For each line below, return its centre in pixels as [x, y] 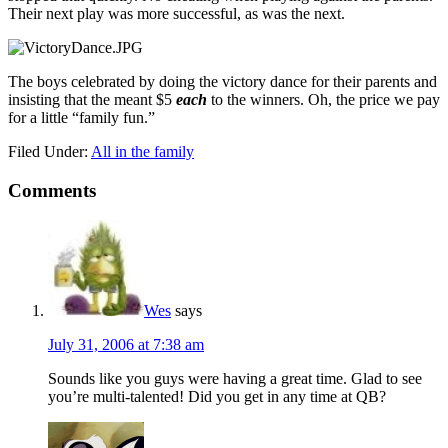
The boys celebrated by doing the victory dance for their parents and [222, 81]
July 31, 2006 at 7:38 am [126, 345]
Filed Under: [49, 151]
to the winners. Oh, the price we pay [325, 99]
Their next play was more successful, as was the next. [176, 13]
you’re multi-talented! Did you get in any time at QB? [217, 397]
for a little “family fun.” [81, 117]
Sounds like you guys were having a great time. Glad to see [235, 379]
